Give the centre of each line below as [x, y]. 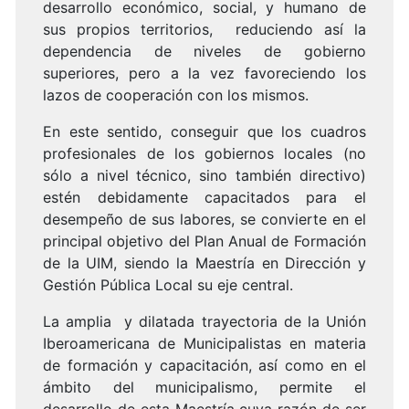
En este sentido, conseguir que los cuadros [204, 131]
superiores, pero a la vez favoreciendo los [204, 73]
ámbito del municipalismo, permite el [204, 387]
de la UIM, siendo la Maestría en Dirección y [204, 262]
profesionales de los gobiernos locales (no [204, 153]
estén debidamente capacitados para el [204, 197]
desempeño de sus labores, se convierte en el [204, 219]
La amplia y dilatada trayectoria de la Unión [204, 321]
